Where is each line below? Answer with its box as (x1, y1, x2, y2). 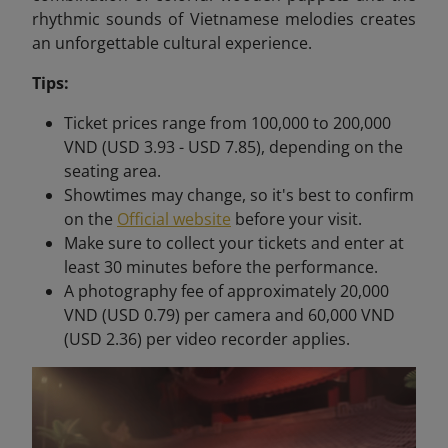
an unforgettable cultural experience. (32, 31, 312, 54)
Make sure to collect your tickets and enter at (64, 231, 404, 254)
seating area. (64, 159, 161, 182)
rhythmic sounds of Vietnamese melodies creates (32, 7, 416, 30)
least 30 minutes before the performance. (64, 255, 378, 278)
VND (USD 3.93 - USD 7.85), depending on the (64, 135, 403, 158)
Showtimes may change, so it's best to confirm (64, 183, 414, 206)
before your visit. (231, 207, 362, 230)
